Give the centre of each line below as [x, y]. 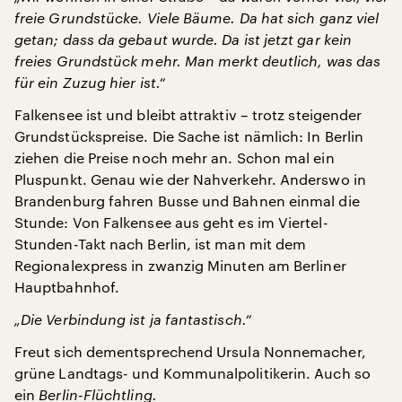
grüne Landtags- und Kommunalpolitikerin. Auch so [192, 373]
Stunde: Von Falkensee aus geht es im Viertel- [171, 223]
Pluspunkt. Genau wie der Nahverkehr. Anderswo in [190, 179]
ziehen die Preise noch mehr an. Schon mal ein [175, 158]
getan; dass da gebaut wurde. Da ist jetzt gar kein [183, 39]
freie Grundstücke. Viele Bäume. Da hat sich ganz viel [197, 18]
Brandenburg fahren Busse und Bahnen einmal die [187, 201]
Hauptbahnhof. [67, 287]
